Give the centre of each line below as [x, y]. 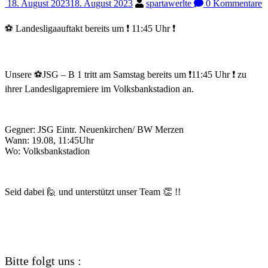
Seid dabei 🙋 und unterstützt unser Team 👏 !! [93, 191]
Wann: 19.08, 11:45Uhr [49, 140]
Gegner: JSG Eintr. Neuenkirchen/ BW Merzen [94, 129]
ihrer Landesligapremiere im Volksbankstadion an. [99, 89]
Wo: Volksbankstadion [47, 151]
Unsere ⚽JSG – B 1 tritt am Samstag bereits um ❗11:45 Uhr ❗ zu [126, 74]
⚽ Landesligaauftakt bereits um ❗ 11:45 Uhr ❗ [90, 28]
